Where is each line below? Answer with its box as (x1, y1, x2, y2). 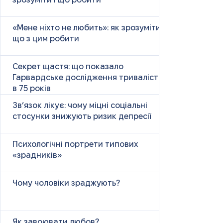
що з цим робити (12, 35, 79, 43)
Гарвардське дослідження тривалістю (12, 74, 165, 82)
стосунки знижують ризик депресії (12, 112, 151, 120)
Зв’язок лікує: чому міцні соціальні (12, 102, 147, 110)
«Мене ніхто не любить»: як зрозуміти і (12, 24, 165, 32)
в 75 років (12, 85, 51, 93)
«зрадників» (12, 151, 62, 159)
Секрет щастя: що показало (12, 63, 123, 71)
